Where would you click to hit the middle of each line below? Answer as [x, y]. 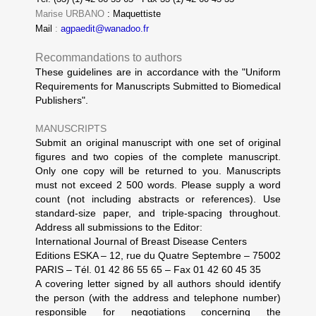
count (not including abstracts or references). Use [158, 199]
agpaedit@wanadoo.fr [105, 29]
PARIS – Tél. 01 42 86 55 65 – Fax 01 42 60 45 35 [148, 269]
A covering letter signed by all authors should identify [158, 284]
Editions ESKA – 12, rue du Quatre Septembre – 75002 [158, 255]
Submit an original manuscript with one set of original [158, 142]
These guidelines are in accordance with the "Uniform [158, 72]
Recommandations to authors [109, 57]
